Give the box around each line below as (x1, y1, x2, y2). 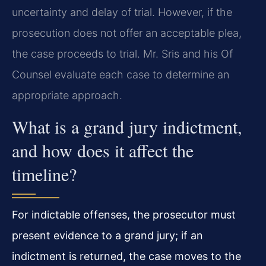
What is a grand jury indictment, (12, 114, 242, 138)
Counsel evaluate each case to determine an (12, 68, 229, 81)
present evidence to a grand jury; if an (12, 229, 203, 242)
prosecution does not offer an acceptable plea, (12, 27, 242, 40)
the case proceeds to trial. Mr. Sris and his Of (12, 47, 233, 61)
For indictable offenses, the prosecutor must (12, 208, 236, 221)
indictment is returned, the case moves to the (12, 249, 241, 262)
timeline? (12, 161, 77, 186)
